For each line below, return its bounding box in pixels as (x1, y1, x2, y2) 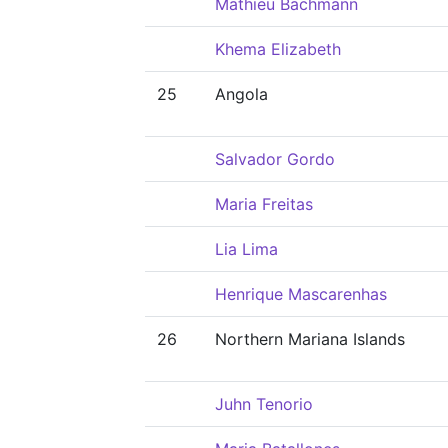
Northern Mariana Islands (215, 329, 405, 349)
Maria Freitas (215, 194, 313, 214)
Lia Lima (215, 239, 278, 259)
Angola (215, 84, 268, 104)
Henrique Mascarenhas (215, 284, 387, 304)
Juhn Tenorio (215, 394, 313, 414)
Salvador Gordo (215, 149, 335, 169)
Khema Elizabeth (215, 39, 341, 59)
